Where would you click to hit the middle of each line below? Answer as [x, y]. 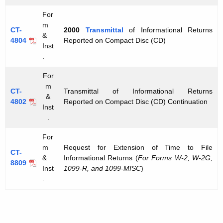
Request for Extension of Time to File [138, 148]
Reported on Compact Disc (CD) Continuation [136, 102]
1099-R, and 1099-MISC [102, 168]
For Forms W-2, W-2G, [175, 158]
